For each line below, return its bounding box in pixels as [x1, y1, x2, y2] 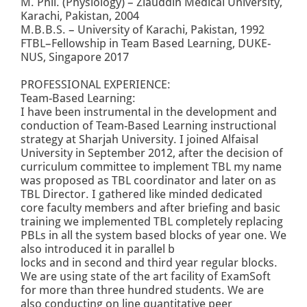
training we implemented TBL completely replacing [21, 214, 283, 229]
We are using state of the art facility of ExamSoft [21, 269, 271, 284]
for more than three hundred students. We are [21, 283, 264, 297]
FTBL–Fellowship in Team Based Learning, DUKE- [21, 36, 271, 51]
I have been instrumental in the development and [21, 105, 277, 119]
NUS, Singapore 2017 [21, 50, 129, 64]
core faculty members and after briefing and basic [21, 201, 280, 215]
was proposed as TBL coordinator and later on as [21, 173, 276, 188]
